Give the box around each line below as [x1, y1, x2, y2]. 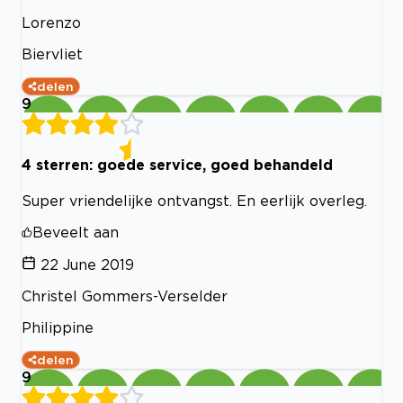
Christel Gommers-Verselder [22, 287, 228, 304]
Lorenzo [22, 14, 81, 31]
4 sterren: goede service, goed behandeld [22, 156, 333, 173]
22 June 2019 [40, 255, 134, 273]
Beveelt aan [32, 223, 119, 240]
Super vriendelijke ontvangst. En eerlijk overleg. [22, 192, 367, 209]
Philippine [22, 318, 94, 336]
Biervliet [22, 46, 83, 63]
